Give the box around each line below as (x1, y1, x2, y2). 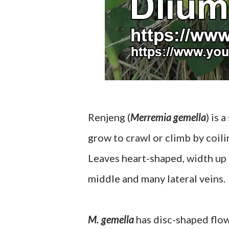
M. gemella (88, 213, 134, 225)
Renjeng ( (88, 111, 130, 123)
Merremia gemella (130, 111, 206, 123)
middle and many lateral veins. (88, 172, 225, 185)
